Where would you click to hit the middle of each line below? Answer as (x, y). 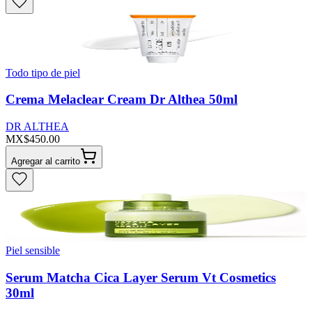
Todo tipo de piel (43, 72)
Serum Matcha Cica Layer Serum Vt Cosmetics (141, 277)
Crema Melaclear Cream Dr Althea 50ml (122, 100)
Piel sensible (33, 250)
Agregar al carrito (46, 161)
